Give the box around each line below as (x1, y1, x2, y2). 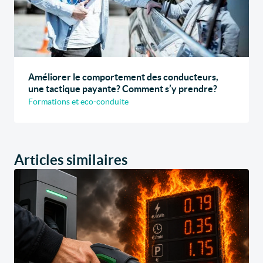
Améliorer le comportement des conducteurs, (28, 72, 218, 83)
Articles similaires (14, 152, 127, 168)
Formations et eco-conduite (28, 97, 129, 107)
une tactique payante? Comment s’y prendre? (28, 83, 217, 95)
